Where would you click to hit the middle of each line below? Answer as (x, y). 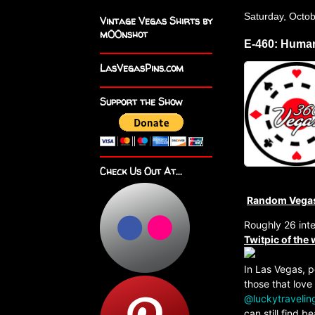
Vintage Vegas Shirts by (156, 21)
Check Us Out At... (141, 171)
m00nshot (124, 34)
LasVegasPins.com (142, 68)
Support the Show (141, 102)
